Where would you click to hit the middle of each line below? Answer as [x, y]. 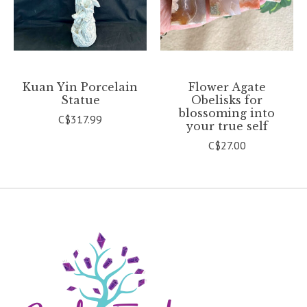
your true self [227, 126]
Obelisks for [227, 100]
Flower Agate [227, 87]
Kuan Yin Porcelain [80, 87]
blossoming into [227, 113]
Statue [80, 100]
